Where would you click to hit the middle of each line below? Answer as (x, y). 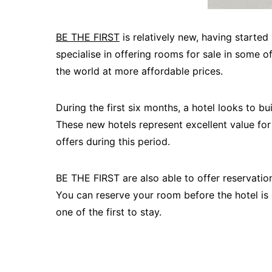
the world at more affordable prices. (139, 71)
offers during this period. (113, 141)
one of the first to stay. (109, 212)
